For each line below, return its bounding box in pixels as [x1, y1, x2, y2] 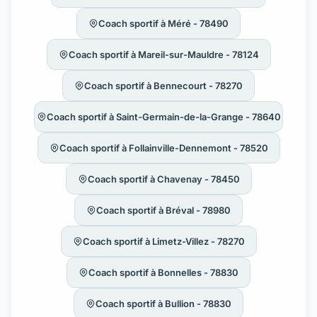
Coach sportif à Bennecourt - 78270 [84, 79, 243, 91]
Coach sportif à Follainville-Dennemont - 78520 [59, 142, 268, 154]
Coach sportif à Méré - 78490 [98, 17, 229, 29]
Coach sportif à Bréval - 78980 [96, 204, 231, 216]
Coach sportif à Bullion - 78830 [96, 297, 231, 309]
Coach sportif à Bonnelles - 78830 [88, 266, 238, 278]
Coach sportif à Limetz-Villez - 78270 [82, 235, 245, 247]
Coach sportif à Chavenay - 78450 [87, 173, 240, 185]
